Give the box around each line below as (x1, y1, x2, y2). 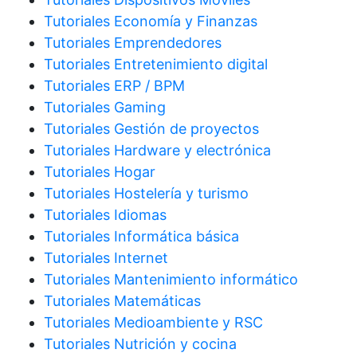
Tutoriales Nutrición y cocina (44, 335, 237, 353)
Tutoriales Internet (44, 249, 168, 267)
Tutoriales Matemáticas (44, 292, 201, 310)
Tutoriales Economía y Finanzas (44, 13, 257, 30)
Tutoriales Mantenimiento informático (44, 271, 298, 288)
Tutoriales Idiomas (44, 206, 167, 224)
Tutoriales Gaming (44, 99, 166, 116)
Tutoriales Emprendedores (44, 34, 222, 52)
